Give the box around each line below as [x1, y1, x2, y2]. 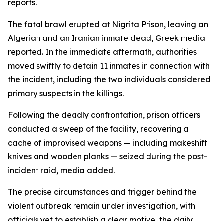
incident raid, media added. [8, 165, 115, 175]
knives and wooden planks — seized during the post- [8, 151, 207, 161]
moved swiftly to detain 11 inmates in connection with [8, 61, 210, 71]
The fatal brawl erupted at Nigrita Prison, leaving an [8, 19, 208, 29]
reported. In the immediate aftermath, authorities [8, 47, 197, 57]
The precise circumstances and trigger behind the [8, 187, 197, 197]
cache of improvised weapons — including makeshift [8, 138, 207, 147]
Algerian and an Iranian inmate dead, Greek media [8, 33, 205, 43]
